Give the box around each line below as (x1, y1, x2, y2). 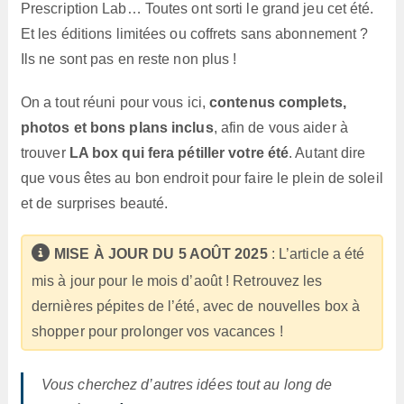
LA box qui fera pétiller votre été (69, 144, 289, 161)
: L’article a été (267, 245, 365, 262)
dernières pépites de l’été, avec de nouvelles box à (31, 298, 361, 314)
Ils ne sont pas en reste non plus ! (20, 50, 237, 67)
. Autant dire (289, 144, 366, 161)
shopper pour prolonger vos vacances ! (31, 323, 283, 339)
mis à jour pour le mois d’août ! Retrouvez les (31, 272, 323, 289)
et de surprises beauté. (20, 195, 169, 211)
